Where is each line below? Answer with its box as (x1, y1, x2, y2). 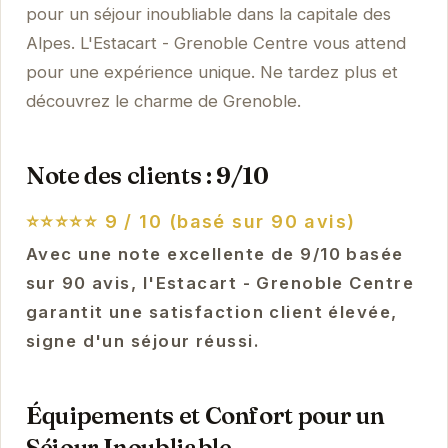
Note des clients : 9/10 (25, 160, 269, 190)
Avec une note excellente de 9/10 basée (25, 243, 404, 264)
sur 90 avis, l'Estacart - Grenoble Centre (25, 272, 414, 293)
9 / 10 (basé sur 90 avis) (98, 210, 356, 232)
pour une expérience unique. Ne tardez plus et (25, 61, 398, 82)
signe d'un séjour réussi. (25, 330, 260, 351)
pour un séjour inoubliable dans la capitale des (25, 3, 391, 24)
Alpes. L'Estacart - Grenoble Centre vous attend (25, 32, 406, 53)
